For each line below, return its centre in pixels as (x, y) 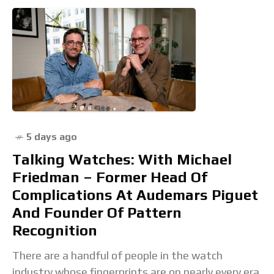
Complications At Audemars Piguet (135, 195)
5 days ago (52, 137)
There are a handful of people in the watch (117, 256)
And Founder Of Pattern (97, 213)
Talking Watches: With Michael (122, 160)
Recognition (55, 231)
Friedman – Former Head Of (110, 177)
